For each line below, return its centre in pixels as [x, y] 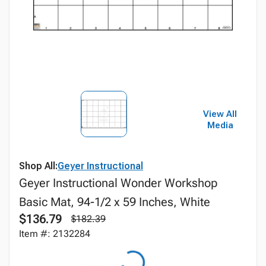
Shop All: [38, 166]
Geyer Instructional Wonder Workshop [118, 183]
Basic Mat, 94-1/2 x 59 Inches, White [115, 202]
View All [220, 114]
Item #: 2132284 [55, 234]
